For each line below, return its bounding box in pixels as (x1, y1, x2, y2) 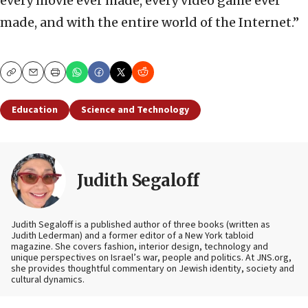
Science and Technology (81, 103, 189, 118)
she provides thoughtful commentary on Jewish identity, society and (11, 262, 294, 276)
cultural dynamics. (11, 273, 85, 287)
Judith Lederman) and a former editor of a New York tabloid (11, 229, 254, 243)
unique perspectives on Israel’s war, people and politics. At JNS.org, (11, 251, 291, 265)
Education (12, 103, 58, 118)
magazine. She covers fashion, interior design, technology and (11, 240, 268, 254)
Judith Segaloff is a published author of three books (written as (11, 218, 270, 232)
